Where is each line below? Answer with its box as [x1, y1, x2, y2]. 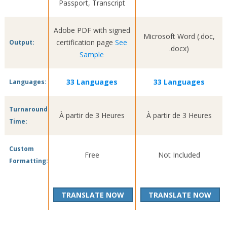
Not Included [158, 149, 200, 160]
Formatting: [9, 156, 48, 165]
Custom [9, 144, 34, 153]
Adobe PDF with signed [53, 25, 130, 35]
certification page [56, 37, 116, 47]
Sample [80, 49, 104, 59]
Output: [9, 37, 34, 47]
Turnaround [9, 104, 48, 113]
